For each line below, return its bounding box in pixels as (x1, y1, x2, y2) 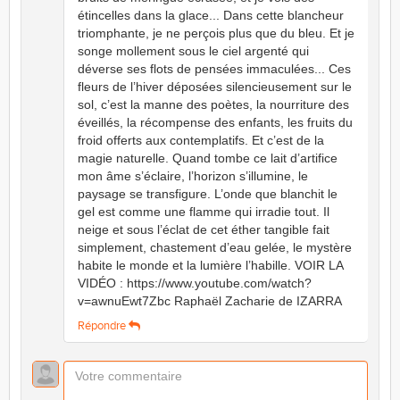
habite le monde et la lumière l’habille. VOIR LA (78, 257, 343, 272)
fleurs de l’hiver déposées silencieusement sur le (78, 79, 352, 94)
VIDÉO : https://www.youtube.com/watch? (78, 275, 312, 290)
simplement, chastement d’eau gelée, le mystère (78, 239, 352, 254)
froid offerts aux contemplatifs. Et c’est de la (78, 132, 324, 147)
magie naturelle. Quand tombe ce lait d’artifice (78, 150, 337, 165)
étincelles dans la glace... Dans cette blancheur (78, 7, 344, 22)
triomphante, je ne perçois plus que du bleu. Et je (78, 25, 354, 40)
